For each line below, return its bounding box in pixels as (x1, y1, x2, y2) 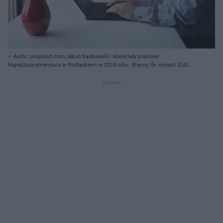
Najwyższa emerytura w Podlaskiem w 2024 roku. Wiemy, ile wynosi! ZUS (8, 61, 188, 68)
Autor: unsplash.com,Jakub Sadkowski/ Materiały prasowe (13, 53, 159, 60)
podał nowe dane (8, 70, 49, 77)
